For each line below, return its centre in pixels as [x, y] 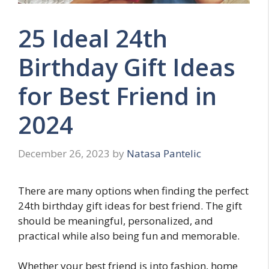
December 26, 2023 [64, 153]
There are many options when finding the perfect [133, 190]
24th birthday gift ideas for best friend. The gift [130, 205]
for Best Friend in [117, 96]
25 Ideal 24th [93, 38]
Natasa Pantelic [164, 153]
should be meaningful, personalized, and [116, 220]
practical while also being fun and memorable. [129, 235]
